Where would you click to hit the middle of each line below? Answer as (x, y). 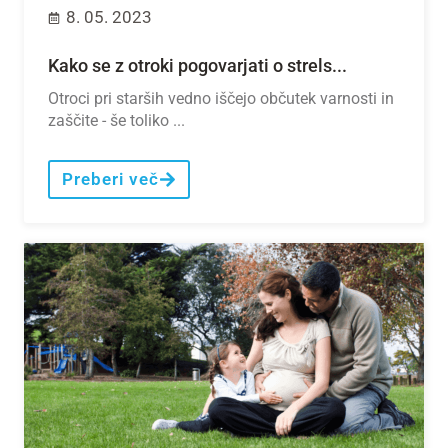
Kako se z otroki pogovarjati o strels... (197, 66)
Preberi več (110, 179)
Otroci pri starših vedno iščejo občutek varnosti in (221, 99)
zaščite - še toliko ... (116, 121)
